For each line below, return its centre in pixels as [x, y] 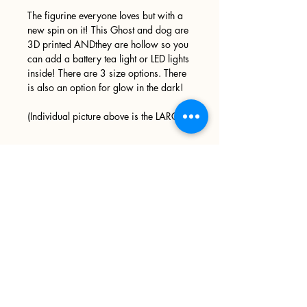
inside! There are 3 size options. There [107, 73]
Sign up [30, 184]
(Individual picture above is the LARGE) [107, 116]
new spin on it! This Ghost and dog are [108, 29]
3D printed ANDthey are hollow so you [108, 44]
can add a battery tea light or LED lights [108, 58]
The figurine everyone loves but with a [105, 15]
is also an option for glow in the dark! [106, 87]
